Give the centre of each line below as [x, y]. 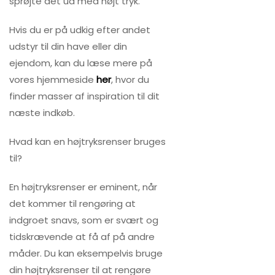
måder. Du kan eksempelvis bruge [86, 253]
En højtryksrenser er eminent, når [83, 187]
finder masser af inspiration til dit [84, 96]
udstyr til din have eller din [68, 46]
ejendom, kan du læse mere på [81, 63]
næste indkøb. [42, 113]
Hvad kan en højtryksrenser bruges [87, 141]
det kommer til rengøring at [72, 203]
